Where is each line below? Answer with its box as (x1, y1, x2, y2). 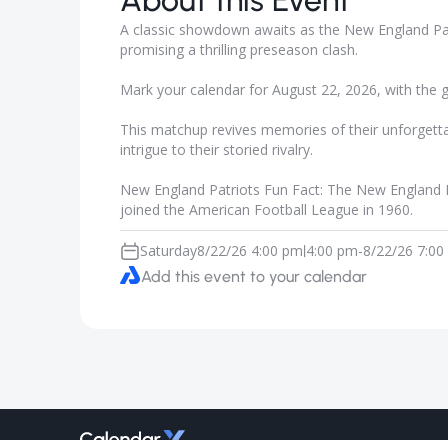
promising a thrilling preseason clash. (120, 40, 358, 59)
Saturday (140, 241, 197, 260)
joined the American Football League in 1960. (120, 200, 413, 219)
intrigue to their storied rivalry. (120, 140, 313, 159)
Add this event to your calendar (141, 267, 367, 286)
